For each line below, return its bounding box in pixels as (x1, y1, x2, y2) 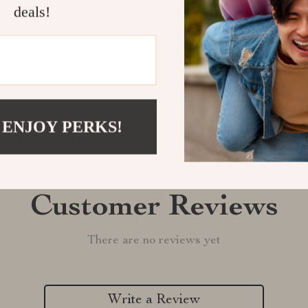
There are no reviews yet (87, 234, 221, 247)
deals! (13, 3, 50, 21)
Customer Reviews (30, 193, 278, 223)
